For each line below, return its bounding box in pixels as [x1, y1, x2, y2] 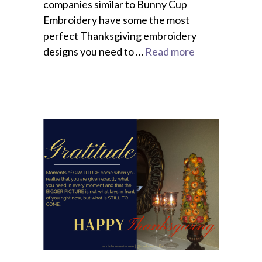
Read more [145, 45, 195, 58]
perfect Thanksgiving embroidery [43, 29, 196, 43]
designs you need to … [43, 45, 145, 58]
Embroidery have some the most [43, 13, 189, 27]
